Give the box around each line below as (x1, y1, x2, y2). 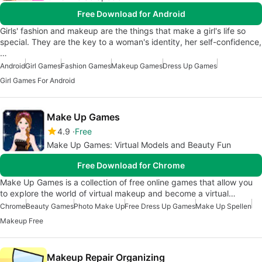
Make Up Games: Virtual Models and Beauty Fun (47, 140, 231, 150)
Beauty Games (26, 202, 74, 211)
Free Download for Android (77, 9, 185, 19)
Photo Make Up (74, 202, 125, 211)
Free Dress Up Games (125, 202, 195, 211)
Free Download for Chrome (77, 160, 185, 171)
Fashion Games (61, 61, 111, 71)
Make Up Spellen (195, 202, 251, 211)
